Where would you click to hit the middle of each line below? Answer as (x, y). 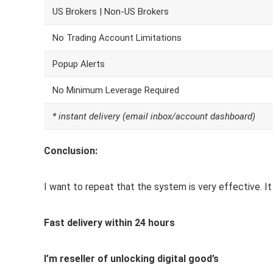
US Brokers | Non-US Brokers (111, 12)
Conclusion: (71, 151)
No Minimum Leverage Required (116, 90)
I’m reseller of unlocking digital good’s (131, 259)
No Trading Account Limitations (117, 38)
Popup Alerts (79, 64)
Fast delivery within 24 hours (109, 223)
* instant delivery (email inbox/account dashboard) (154, 116)
